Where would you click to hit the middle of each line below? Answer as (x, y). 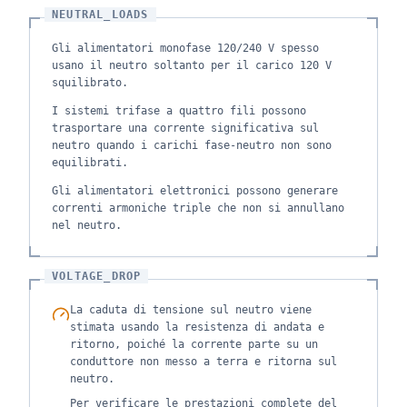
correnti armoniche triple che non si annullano (198, 208)
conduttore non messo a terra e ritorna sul (203, 362)
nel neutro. (87, 225)
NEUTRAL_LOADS (100, 15)
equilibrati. (90, 163)
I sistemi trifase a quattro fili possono (179, 111)
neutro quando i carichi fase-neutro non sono (192, 145)
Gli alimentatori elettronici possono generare (195, 191)
